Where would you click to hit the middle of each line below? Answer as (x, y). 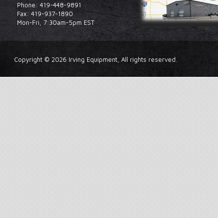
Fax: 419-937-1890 (45, 14)
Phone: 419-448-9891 (49, 5)
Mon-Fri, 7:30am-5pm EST (56, 22)
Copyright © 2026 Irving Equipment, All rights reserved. (96, 59)
